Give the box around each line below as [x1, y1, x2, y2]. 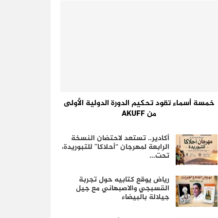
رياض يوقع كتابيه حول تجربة [78, 174, 169, 186]
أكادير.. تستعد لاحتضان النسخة [71, 132, 169, 145]
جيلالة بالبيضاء [121, 191, 169, 204]
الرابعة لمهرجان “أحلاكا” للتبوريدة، [61, 141, 169, 153]
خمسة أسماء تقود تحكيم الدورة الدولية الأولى [63, 96, 215, 110]
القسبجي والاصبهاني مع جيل [75, 182, 169, 195]
